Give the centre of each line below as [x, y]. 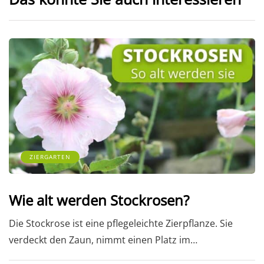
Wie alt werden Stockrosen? [99, 200]
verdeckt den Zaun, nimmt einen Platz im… [103, 240]
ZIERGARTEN [50, 156]
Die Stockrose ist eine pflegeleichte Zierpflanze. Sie [121, 223]
